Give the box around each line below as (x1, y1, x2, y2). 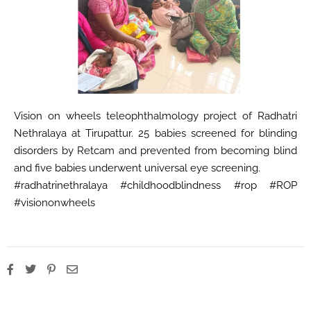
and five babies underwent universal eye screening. (14, 162, 260, 175)
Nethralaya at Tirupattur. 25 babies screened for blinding (14, 127, 297, 140)
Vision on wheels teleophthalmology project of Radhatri (14, 110, 297, 123)
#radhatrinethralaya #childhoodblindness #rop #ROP (14, 179, 297, 192)
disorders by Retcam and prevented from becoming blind (14, 144, 297, 158)
